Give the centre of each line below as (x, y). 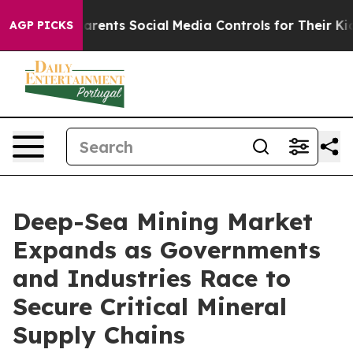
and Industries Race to (152, 278)
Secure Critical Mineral (150, 307)
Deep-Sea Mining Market (163, 221)
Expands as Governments (167, 250)
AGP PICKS (41, 25)
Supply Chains (99, 335)
